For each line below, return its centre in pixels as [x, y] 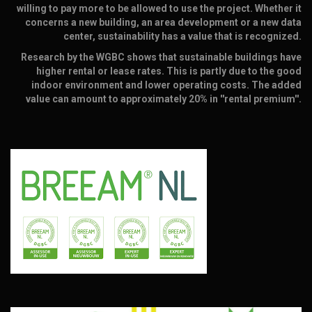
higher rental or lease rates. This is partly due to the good [169, 71]
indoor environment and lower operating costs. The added [166, 85]
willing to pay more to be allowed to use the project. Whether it [159, 8]
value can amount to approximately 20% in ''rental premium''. [164, 99]
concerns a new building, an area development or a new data [163, 22]
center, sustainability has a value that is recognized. [182, 36]
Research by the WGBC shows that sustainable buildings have [161, 57]
